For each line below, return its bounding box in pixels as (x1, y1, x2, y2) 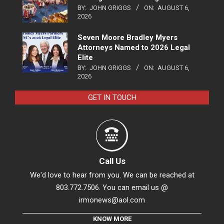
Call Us (98, 155, 125, 166)
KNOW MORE (92, 214, 131, 222)
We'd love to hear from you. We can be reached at (29, 170, 194, 179)
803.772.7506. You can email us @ (56, 182, 168, 192)
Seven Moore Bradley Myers (77, 32, 177, 42)
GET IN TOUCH (87, 92, 136, 102)
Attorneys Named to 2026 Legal (77, 42, 190, 52)
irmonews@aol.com (79, 195, 145, 204)
